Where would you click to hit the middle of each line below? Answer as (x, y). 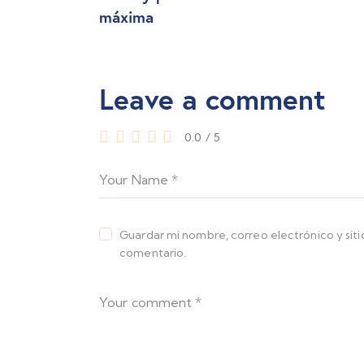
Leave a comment (212, 99)
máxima (126, 16)
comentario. (153, 252)
